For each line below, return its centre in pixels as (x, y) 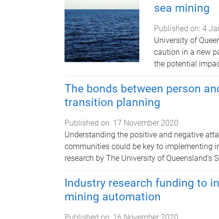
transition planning (112, 102)
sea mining (182, 8)
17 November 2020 (146, 123)
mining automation (113, 197)
